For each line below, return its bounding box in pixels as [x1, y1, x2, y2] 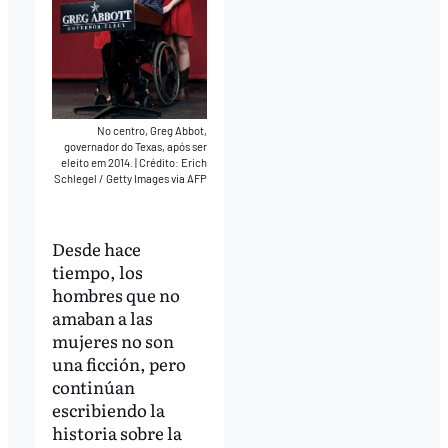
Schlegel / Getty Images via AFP [54, 171, 208, 185]
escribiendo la [51, 397, 165, 423]
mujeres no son [51, 328, 174, 354]
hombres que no [51, 282, 180, 308]
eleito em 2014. [61, 155, 136, 169]
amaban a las [51, 305, 153, 331]
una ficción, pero [51, 351, 186, 377]
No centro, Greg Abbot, [97, 123, 208, 137]
